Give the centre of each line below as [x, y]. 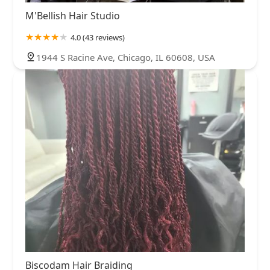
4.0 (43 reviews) [98, 37]
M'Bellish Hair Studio [73, 15]
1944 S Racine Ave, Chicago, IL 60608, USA [126, 57]
